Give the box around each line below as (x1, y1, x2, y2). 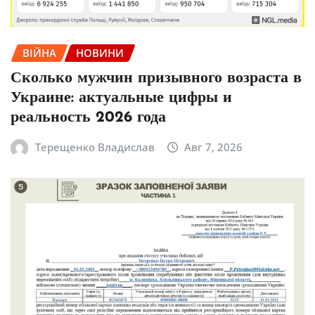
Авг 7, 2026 (184, 139, 243, 154)
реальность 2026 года (11, 109, 166, 126)
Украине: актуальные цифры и (11, 89, 232, 106)
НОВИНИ (76, 46, 124, 60)
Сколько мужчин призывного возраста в (11, 70, 302, 86)
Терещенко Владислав (34, 139, 155, 154)
